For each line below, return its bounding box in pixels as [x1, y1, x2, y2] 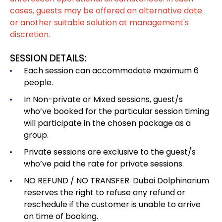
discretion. [10, 29, 50, 41]
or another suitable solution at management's [10, 17, 189, 29]
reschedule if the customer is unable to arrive [24, 199, 201, 211]
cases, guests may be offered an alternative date [10, 5, 202, 17]
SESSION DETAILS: [10, 52, 86, 65]
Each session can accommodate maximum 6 [24, 65, 199, 77]
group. [24, 129, 49, 141]
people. [24, 77, 53, 89]
